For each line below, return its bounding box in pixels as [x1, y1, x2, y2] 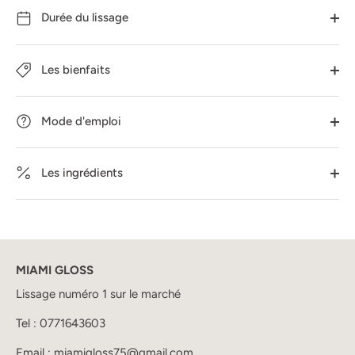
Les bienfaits [37, 62, 110, 77]
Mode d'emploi [37, 113, 121, 128]
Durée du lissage [37, 10, 128, 25]
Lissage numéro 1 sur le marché [16, 287, 181, 302]
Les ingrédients [37, 166, 123, 180]
